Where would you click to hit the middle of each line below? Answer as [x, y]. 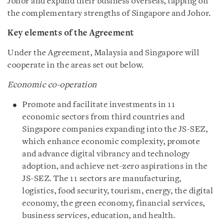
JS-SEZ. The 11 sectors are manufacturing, [102, 179]
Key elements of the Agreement [71, 33]
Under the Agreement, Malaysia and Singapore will [103, 53]
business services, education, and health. [99, 216]
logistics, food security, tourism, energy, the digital [118, 191]
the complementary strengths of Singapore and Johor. [109, 14]
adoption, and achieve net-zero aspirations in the [115, 166]
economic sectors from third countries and [104, 117]
